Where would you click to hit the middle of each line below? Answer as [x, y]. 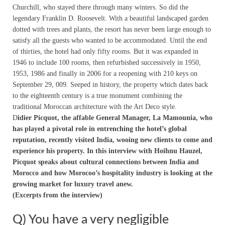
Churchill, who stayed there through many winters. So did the [100, 7]
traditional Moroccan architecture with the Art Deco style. [95, 106]
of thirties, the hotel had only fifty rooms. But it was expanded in [105, 51]
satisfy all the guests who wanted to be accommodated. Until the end [110, 40]
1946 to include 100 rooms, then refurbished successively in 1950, [107, 62]
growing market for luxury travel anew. [73, 184]
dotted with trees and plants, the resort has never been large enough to [112, 29]
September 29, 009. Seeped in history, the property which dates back [110, 84]
